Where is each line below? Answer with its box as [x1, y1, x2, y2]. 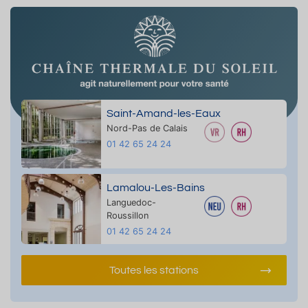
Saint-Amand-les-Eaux [106, 107, 221, 119]
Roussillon [106, 210, 148, 221]
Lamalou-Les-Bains [106, 181, 205, 193]
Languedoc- [106, 197, 156, 208]
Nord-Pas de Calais [106, 122, 188, 133]
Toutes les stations [109, 264, 199, 276]
